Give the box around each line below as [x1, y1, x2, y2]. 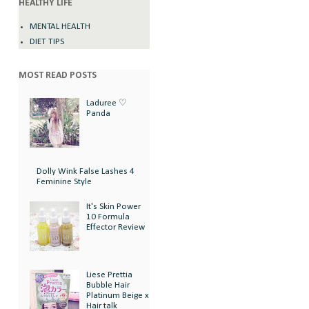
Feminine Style [37, 177, 92, 187]
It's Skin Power [86, 202, 141, 212]
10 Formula [86, 212, 130, 222]
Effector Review [86, 223, 146, 232]
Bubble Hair [86, 281, 130, 290]
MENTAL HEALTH [30, 22, 91, 32]
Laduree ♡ [86, 99, 128, 108]
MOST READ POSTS [19, 70, 97, 81]
